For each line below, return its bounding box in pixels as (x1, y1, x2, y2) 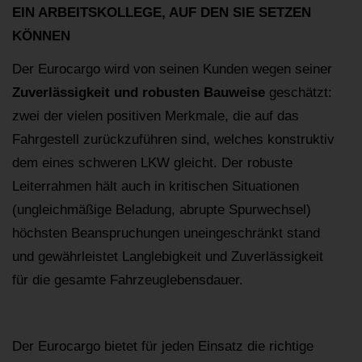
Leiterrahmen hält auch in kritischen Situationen (12, 179, 299, 195)
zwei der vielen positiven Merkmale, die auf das (12, 108, 299, 124)
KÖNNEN (12, 28, 70, 44)
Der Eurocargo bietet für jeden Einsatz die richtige (12, 339, 314, 355)
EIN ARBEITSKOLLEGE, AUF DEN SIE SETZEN (12, 5, 311, 21)
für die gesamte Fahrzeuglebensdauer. (12, 272, 243, 288)
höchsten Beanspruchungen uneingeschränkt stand (12, 225, 320, 242)
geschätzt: (265, 85, 332, 101)
